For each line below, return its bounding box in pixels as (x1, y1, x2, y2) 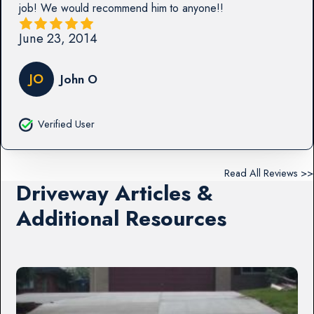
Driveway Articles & (16, 178, 214, 209)
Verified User (37, 117, 95, 132)
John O (60, 71, 97, 88)
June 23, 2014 (18, 28, 97, 48)
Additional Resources (16, 203, 227, 234)
